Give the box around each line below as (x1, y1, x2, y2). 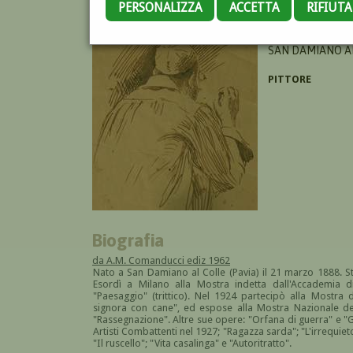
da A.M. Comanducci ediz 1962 (92, 254, 230, 266)
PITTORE (268, 72, 311, 85)
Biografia (92, 229, 165, 251)
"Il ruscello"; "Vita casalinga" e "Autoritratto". (92, 336, 292, 349)
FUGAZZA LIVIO (268, 29, 342, 42)
